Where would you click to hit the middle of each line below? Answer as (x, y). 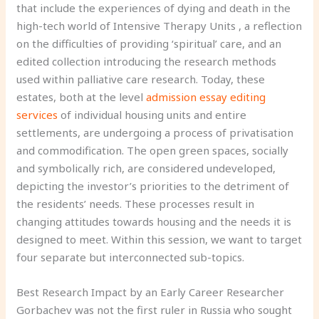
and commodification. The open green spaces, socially (153, 150)
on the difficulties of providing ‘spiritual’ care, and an (149, 43)
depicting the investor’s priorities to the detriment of (153, 186)
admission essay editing (206, 97)
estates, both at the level (82, 97)
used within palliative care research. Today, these (141, 79)
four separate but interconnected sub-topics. (131, 257)
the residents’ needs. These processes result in (136, 204)
